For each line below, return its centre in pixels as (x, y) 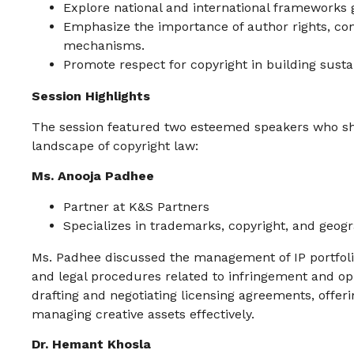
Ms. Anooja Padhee (93, 176)
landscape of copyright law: (115, 145)
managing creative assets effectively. (143, 314)
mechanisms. (104, 46)
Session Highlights (91, 96)
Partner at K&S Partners (136, 206)
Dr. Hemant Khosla (91, 344)
